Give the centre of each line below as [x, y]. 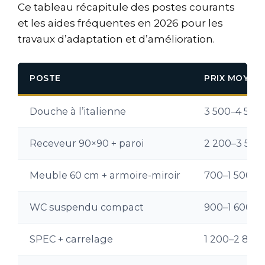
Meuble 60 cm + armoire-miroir [105, 175]
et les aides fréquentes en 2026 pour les [120, 23]
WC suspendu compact [87, 207]
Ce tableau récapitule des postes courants [126, 7]
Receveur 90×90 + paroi [87, 143]
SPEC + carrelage [71, 239]
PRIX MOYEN [232, 78]
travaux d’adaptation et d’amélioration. [116, 39]
